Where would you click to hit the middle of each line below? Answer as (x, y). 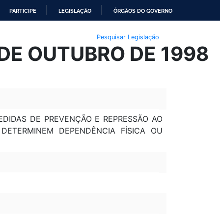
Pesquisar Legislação (128, 37)
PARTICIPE (23, 11)
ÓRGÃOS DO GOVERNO (143, 11)
